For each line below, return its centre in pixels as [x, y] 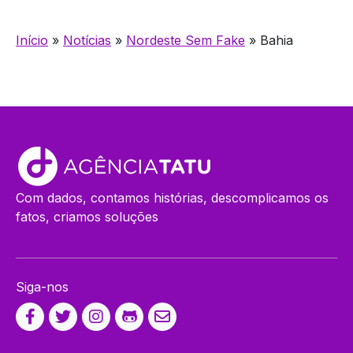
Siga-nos [42, 286]
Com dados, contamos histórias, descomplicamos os [172, 197]
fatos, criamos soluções [87, 216]
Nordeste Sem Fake [186, 40]
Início [32, 40]
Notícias [87, 40]
